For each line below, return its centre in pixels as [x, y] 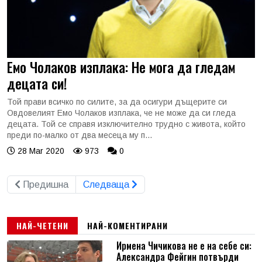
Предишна [44, 184]
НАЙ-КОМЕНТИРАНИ [127, 225]
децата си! [37, 83]
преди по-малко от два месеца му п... [80, 135]
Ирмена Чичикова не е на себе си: [184, 245]
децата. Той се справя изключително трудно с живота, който [126, 124]
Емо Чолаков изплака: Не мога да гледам [121, 67]
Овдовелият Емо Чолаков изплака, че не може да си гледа [121, 113]
